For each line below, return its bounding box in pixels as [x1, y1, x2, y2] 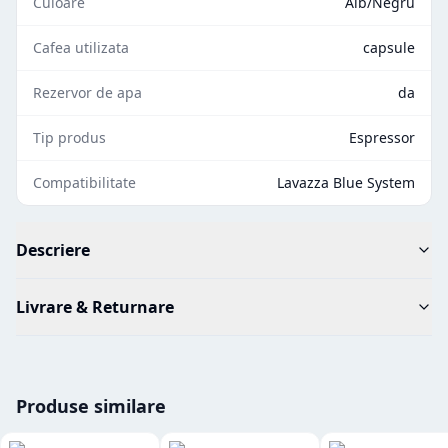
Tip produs [33, 127, 106, 147]
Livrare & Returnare [16, 295, 174, 318]
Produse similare [16, 393, 166, 418]
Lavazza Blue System [277, 172, 415, 192]
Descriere [16, 238, 90, 261]
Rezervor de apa [33, 82, 142, 102]
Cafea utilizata [33, 37, 129, 57]
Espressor [349, 127, 415, 147]
